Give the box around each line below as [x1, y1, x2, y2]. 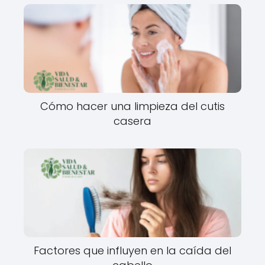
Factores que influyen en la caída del [34, 243, 231, 258]
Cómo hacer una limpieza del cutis [40, 99, 225, 114]
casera [114, 114, 151, 129]
